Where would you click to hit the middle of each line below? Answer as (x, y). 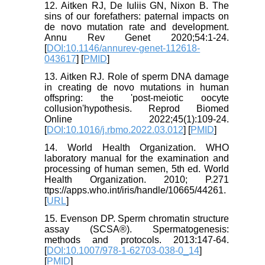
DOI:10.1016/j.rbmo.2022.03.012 (115, 130)
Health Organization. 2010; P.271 (137, 180)
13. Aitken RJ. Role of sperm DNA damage (137, 77)
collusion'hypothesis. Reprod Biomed (137, 109)
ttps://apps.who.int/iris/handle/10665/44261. (135, 190)
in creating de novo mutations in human (137, 88)
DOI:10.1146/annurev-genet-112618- (124, 49)
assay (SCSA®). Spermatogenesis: (137, 230)
